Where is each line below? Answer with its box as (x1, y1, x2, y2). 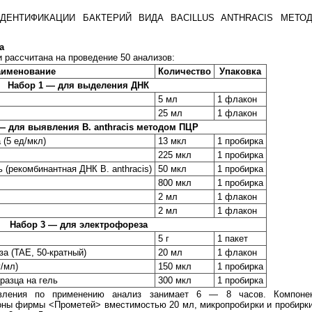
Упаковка (219, 66, 261, 77)
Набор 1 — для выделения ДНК (8, 80, 149, 91)
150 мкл (158, 261, 192, 272)
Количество (158, 66, 211, 77)
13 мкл (158, 136, 187, 147)
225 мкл (158, 150, 192, 161)
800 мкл (158, 178, 192, 189)
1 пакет (217, 233, 248, 244)
